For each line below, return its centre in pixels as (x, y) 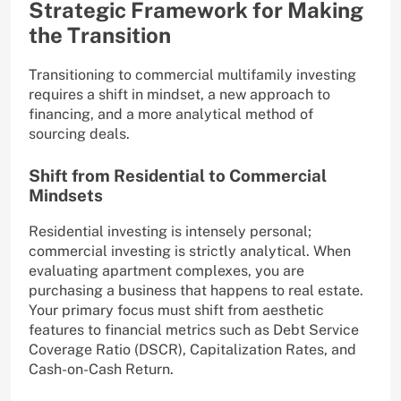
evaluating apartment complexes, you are (166, 270)
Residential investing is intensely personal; (170, 231)
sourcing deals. (79, 133)
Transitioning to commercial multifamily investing (192, 74)
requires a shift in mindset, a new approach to (179, 94)
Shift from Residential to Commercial (178, 175)
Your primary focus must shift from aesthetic (176, 310)
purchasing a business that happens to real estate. (196, 290)
